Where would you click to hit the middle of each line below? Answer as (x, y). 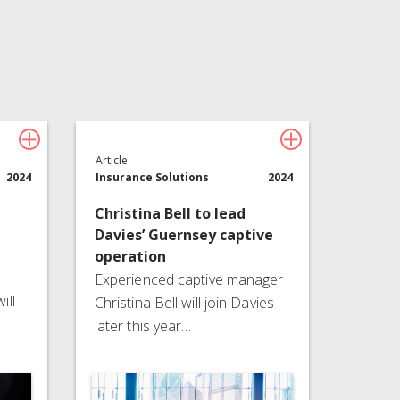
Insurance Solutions (153, 177)
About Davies (199, 18)
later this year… (143, 325)
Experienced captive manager (189, 279)
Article (112, 160)
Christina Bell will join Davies (184, 302)
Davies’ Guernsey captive (183, 234)
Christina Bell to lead (170, 213)
